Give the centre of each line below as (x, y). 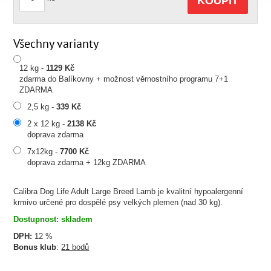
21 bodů (75, 247)
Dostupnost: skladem (53, 219)
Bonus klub (35, 247)
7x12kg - (44, 152)
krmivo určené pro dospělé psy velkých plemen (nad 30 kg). (118, 202)
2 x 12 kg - (47, 124)
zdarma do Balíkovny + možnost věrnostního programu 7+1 (124, 79)
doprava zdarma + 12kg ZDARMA (87, 162)
